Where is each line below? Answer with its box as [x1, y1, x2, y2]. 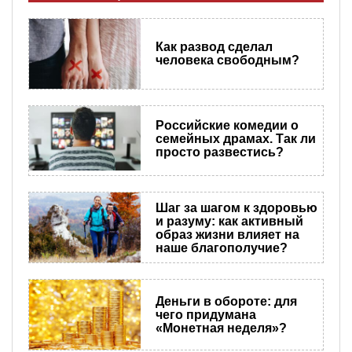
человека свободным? [155, 53, 299, 68]
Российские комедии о [155, 118, 299, 132]
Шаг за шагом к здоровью [155, 200, 317, 214]
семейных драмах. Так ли [155, 131, 316, 145]
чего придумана [155, 308, 256, 322]
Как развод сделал [155, 40, 273, 54]
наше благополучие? [155, 240, 288, 255]
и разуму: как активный [155, 214, 303, 228]
